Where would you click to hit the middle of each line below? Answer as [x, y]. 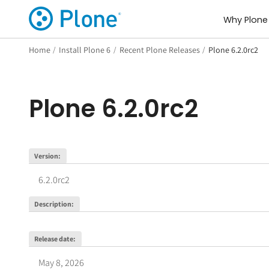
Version [47, 156]
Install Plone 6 [85, 50]
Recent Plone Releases [159, 50]
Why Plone [245, 20]
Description [53, 204]
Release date [54, 238]
